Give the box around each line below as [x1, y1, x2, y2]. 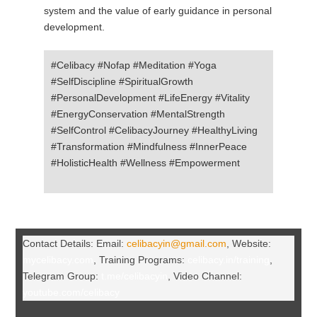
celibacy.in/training [187, 253, 270, 265]
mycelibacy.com [22, 253, 93, 265]
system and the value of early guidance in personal [43, 4, 272, 16]
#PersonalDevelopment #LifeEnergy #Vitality [50, 91, 250, 103]
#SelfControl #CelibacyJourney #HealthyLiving [50, 124, 258, 136]
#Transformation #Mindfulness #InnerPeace [50, 140, 247, 152]
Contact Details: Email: [22, 237, 127, 249]
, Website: [226, 237, 271, 249]
